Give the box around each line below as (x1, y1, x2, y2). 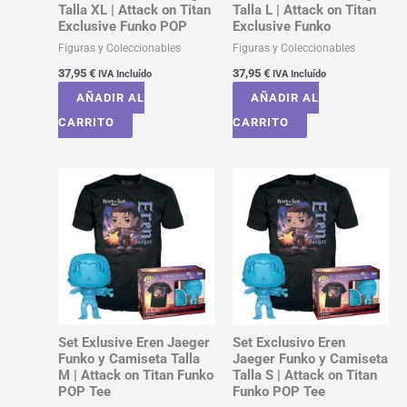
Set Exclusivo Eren (232, 334, 345, 352)
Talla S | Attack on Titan (232, 367, 377, 384)
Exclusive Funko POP (57, 17, 187, 35)
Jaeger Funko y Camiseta (232, 351, 388, 368)
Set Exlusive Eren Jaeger (57, 334, 210, 352)
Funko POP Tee (232, 383, 325, 401)
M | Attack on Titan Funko (57, 367, 213, 384)
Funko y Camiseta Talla (57, 351, 200, 368)
